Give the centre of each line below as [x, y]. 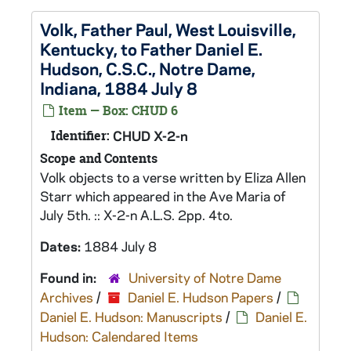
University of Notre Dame [205, 277]
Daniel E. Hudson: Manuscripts [131, 317]
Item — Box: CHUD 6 [117, 110]
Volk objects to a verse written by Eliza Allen [173, 177]
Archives [67, 297]
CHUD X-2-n [150, 136]
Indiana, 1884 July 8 [119, 88]
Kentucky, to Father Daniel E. [151, 49]
